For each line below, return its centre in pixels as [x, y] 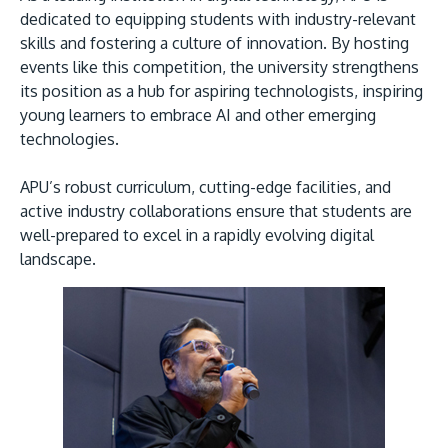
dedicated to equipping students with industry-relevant [218, 18]
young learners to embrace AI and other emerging [198, 114]
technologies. [71, 138]
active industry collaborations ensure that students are [216, 210]
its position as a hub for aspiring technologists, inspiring [221, 90]
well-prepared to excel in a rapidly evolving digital [197, 234]
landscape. [58, 258]
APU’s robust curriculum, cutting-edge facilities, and [205, 186]
